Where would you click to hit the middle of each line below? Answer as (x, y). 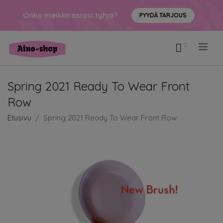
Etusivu (19, 118)
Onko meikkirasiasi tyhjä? (70, 15)
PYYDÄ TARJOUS (163, 15)
